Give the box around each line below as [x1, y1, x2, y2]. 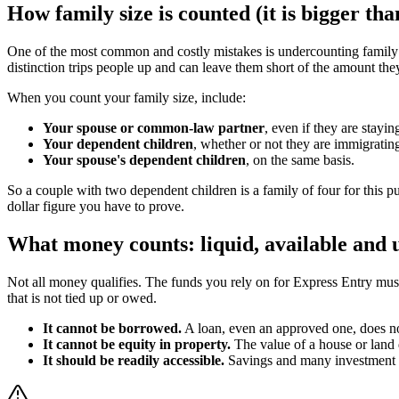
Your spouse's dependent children [43, 151, 246, 167]
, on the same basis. [246, 151, 354, 167]
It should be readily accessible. [43, 352, 224, 368]
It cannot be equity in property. [43, 336, 231, 352]
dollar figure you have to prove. [7, 198, 184, 214]
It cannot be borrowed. [43, 320, 182, 336]
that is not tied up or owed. [7, 289, 157, 305]
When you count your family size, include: [7, 89, 246, 105]
